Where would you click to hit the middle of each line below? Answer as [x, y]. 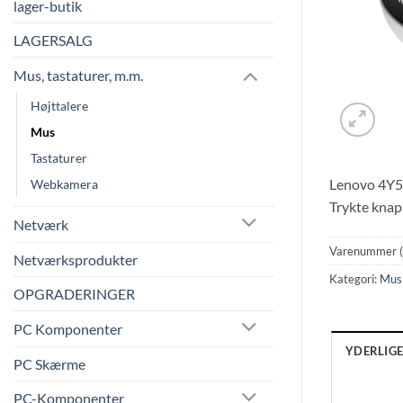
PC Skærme [49, 363]
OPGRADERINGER [74, 293]
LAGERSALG [53, 40]
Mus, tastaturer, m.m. [78, 76]
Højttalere [59, 105]
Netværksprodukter [76, 259]
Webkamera [64, 184]
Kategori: [354, 279]
